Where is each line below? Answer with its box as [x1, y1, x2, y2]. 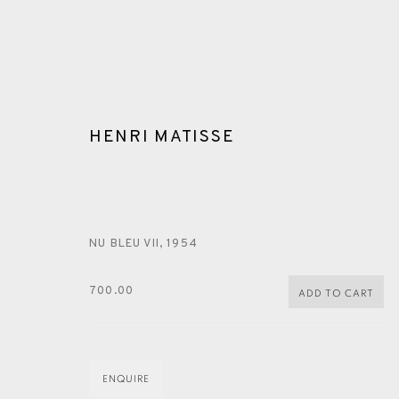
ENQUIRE [102, 373, 150, 384]
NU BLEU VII [89, 236, 159, 251]
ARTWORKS [80, 254, 183, 276]
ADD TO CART [298, 288, 375, 298]
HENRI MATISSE [89, 126, 235, 148]
